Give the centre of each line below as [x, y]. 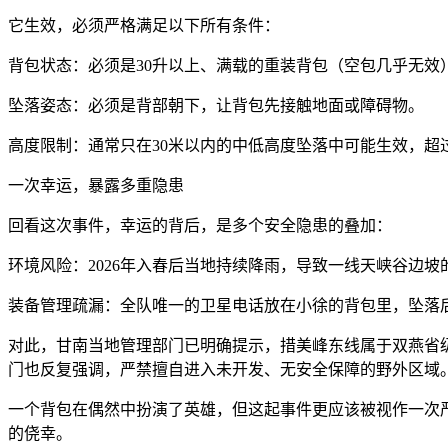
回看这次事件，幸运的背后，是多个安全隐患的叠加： [200, 225]
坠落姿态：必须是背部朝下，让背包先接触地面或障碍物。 [216, 105]
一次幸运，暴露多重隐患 [96, 185]
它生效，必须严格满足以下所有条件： [144, 25]
